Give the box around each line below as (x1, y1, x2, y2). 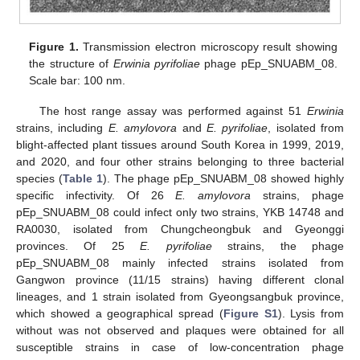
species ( (16, 171, 63, 185)
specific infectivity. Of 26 (16, 188, 176, 202)
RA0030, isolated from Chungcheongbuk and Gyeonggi (16, 222, 344, 235)
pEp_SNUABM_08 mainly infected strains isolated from (16, 256, 344, 269)
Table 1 (62, 171, 103, 185)
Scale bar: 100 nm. (29, 73, 126, 87)
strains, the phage (211, 239, 345, 252)
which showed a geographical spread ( (16, 306, 223, 320)
